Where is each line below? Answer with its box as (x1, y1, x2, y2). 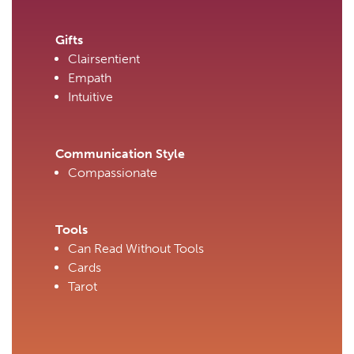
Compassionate (68, 165, 157, 181)
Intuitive (68, 89, 113, 105)
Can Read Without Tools (68, 241, 204, 257)
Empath (68, 70, 111, 86)
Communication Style (55, 146, 185, 162)
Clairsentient (68, 51, 140, 67)
